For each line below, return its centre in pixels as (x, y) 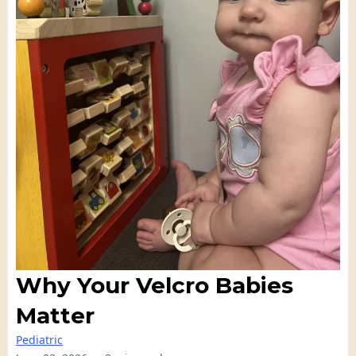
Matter (55, 315)
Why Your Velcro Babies (155, 285)
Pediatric (39, 340)
